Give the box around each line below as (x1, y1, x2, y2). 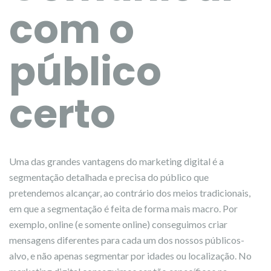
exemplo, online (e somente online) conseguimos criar (9, 218, 227, 230)
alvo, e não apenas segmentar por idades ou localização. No (9, 250, 252, 261)
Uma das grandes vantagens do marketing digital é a (9, 155, 224, 167)
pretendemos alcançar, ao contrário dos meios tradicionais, (9, 187, 250, 198)
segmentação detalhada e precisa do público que (9, 171, 209, 183)
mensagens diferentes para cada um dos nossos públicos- (9, 234, 244, 246)
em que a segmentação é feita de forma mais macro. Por (9, 203, 238, 214)
